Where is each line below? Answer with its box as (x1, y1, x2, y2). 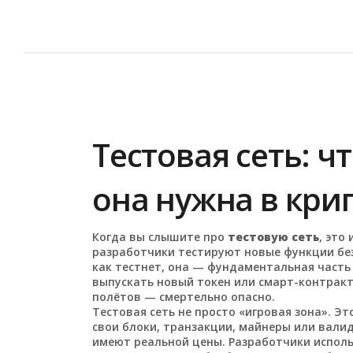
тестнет (115, 259, 162, 274)
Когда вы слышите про (92, 229, 229, 244)
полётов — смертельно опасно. (92, 289, 276, 304)
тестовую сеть (228, 229, 320, 244)
